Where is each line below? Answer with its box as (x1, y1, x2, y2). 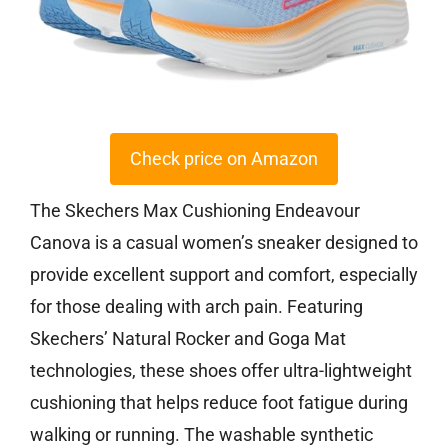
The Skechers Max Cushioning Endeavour (30, 199, 360, 221)
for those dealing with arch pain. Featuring (30, 295, 363, 317)
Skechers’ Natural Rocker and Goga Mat (30, 327, 346, 349)
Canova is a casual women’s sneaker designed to (30, 231, 418, 253)
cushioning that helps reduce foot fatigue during (30, 391, 408, 413)
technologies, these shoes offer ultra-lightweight (30, 359, 412, 381)
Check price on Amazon (130, 147, 318, 169)
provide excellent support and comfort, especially (30, 263, 418, 285)
